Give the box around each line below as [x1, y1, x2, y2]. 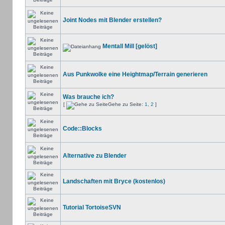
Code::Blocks [62, 125, 102, 132]
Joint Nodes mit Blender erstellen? [62, 17, 162, 24]
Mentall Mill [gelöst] [102, 43, 157, 50]
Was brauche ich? [62, 93, 114, 100]
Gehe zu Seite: [107, 101, 145, 107]
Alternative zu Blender [62, 152, 127, 159]
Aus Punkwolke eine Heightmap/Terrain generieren [62, 71, 207, 78]
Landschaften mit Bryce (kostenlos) [62, 178, 165, 185]
